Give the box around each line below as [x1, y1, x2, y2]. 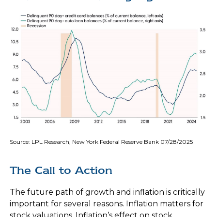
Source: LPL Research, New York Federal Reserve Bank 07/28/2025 [10, 138, 193, 145]
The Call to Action [10, 163, 112, 177]
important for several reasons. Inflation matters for [10, 199, 203, 208]
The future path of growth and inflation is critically [10, 187, 205, 197]
